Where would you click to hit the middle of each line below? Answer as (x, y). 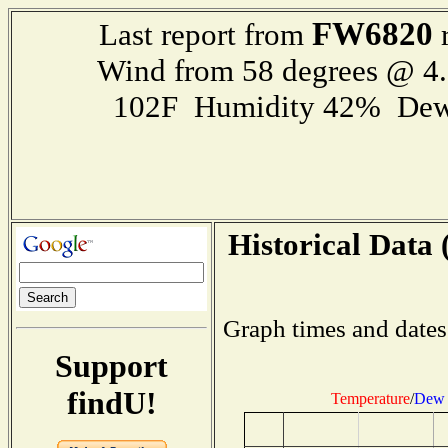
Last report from (205, 34)
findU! (111, 402)
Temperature (370, 398)
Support (111, 365)
